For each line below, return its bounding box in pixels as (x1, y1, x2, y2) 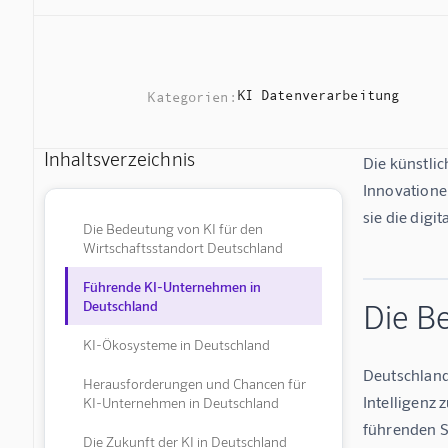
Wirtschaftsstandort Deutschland (82, 239, 283, 257)
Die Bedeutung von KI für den (82, 220, 263, 238)
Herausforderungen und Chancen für (82, 375, 306, 393)
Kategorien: (147, 89, 237, 106)
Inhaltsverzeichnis (43, 147, 196, 171)
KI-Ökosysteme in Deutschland (82, 336, 270, 354)
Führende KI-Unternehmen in (82, 278, 261, 296)
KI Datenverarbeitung (236, 86, 400, 103)
